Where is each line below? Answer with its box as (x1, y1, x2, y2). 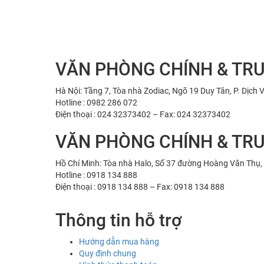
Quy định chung (79, 249, 136, 259)
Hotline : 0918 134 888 (55, 170, 137, 180)
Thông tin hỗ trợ (55, 210, 181, 231)
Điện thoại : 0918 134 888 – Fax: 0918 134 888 (55, 182, 225, 192)
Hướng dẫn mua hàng (79, 237, 159, 247)
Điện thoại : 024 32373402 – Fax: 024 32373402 (55, 110, 230, 120)
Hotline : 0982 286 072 (55, 98, 137, 108)
